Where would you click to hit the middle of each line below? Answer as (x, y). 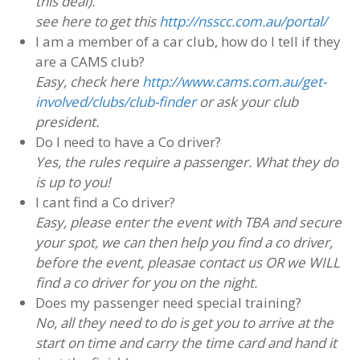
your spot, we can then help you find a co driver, (184, 243)
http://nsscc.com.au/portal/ (243, 22)
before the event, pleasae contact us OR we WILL (187, 263)
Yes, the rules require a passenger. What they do (186, 162)
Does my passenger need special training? (168, 303)
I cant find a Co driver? (105, 202)
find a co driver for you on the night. (146, 283)
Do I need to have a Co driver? (128, 142)
